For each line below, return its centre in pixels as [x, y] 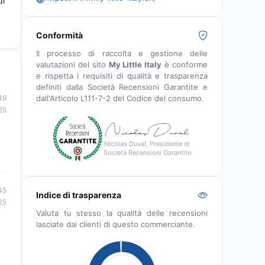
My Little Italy [135, 64]
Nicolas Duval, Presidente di [147, 144]
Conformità [59, 35]
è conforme [185, 64]
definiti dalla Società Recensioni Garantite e [122, 87]
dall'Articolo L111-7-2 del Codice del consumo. [120, 98]
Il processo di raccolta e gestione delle [122, 53]
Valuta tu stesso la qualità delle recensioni [122, 213]
